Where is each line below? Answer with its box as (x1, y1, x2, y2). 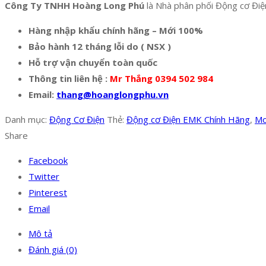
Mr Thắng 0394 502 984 (110, 72, 213, 85)
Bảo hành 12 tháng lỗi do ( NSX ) (28, 40, 171, 53)
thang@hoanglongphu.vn (56, 88, 169, 101)
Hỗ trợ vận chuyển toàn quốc (28, 56, 160, 69)
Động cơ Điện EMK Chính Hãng (126, 113, 250, 126)
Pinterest (28, 186, 67, 199)
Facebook (28, 154, 68, 167)
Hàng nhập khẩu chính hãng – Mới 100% (28, 24, 205, 37)
